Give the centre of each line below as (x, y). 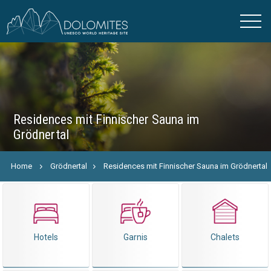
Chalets (225, 237)
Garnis (135, 237)
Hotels (46, 237)
